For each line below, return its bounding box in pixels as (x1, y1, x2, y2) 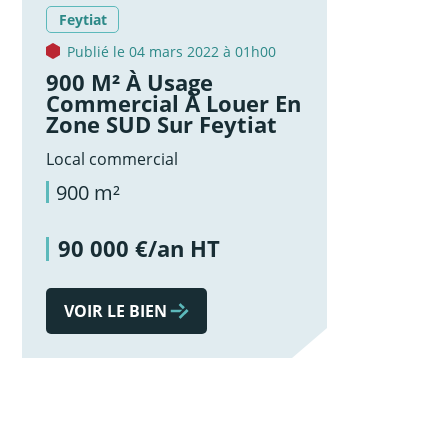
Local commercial (46, 147, 179, 170)
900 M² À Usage (46, 67, 214, 97)
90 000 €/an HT (57, 232, 220, 264)
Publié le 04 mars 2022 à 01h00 (67, 41, 277, 61)
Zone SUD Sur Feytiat (46, 109, 278, 139)
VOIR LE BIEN (64, 300, 168, 323)
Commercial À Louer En (46, 88, 302, 118)
